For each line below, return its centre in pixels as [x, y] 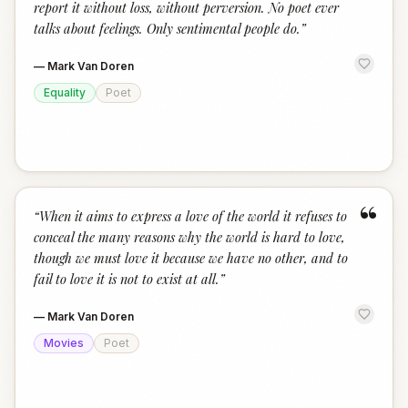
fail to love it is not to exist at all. [127, 279]
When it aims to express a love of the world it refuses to [193, 216]
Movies [64, 343]
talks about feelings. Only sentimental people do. [167, 28]
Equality [65, 92]
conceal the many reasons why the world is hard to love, [189, 237]
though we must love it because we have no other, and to [191, 258]
